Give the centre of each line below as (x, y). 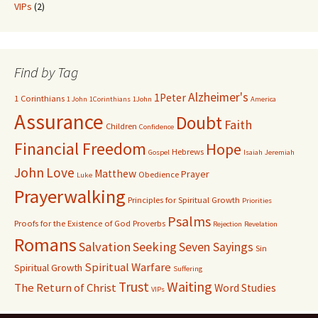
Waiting (190, 286)
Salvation (105, 247)
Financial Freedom (80, 149)
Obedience (159, 174)
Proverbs (149, 223)
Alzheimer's (218, 97)
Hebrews (188, 152)
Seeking (155, 247)
